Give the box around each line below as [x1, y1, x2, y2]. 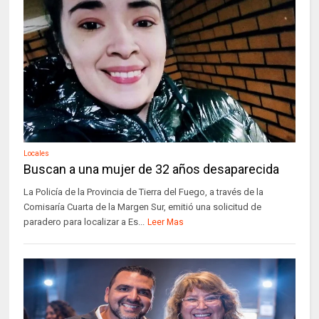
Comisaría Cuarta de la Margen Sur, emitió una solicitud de [23, 202, 262, 212]
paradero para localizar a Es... [23, 216, 145, 227]
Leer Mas [147, 217, 184, 227]
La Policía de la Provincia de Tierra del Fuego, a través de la [23, 187, 264, 197]
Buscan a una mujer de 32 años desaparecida [23, 162, 280, 177]
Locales [23, 150, 50, 157]
